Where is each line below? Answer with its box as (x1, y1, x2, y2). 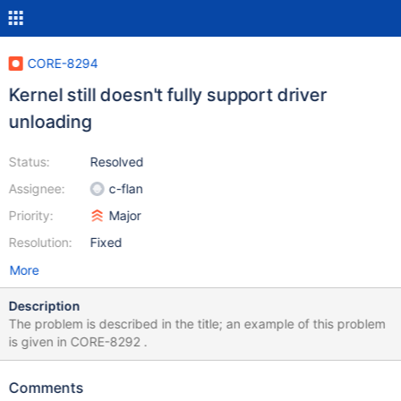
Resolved (90, 154, 144, 169)
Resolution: (8, 235, 73, 250)
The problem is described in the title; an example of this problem (8, 316, 386, 331)
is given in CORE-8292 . (8, 334, 148, 349)
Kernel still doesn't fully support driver (8, 84, 328, 106)
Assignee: (8, 181, 65, 196)
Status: (8, 154, 50, 169)
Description (8, 298, 81, 313)
